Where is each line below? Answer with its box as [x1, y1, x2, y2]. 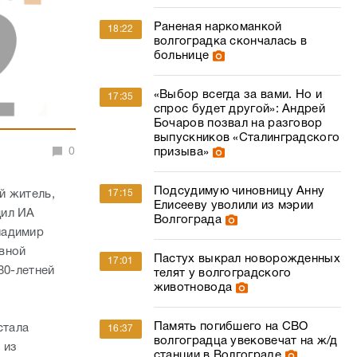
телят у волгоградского [153, 268, 292, 279]
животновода [153, 282, 233, 293]
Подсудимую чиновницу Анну [153, 186, 325, 197]
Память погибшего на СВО [153, 321, 308, 332]
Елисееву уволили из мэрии [153, 200, 314, 211]
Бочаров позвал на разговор [153, 118, 323, 129]
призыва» [153, 147, 210, 158]
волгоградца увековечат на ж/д [153, 335, 338, 347]
